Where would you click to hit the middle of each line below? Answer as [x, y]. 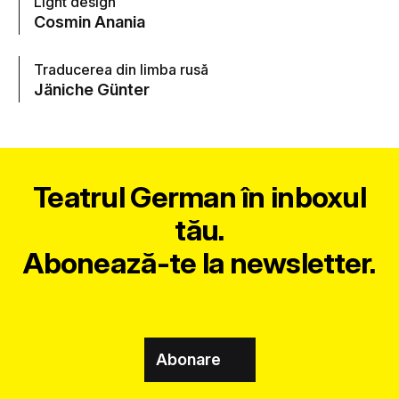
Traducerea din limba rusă [122, 70]
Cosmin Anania [90, 21]
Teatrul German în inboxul [199, 196]
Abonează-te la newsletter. [199, 262]
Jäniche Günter [92, 90]
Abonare [188, 360]
